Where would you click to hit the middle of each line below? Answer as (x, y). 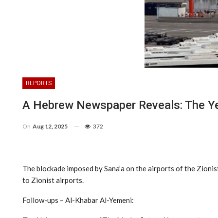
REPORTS (39, 83)
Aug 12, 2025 (50, 126)
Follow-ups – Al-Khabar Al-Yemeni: (78, 200)
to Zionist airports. (53, 180)
